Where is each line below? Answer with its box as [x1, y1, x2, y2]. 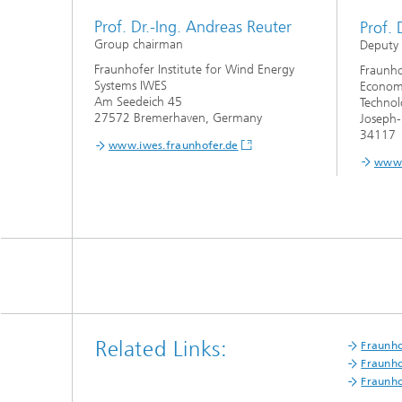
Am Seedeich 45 [94, 94, 182, 110]
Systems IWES [94, 78, 167, 94]
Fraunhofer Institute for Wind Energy [94, 62, 294, 78]
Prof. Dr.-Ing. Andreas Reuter [94, 17, 292, 38]
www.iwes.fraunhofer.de [109, 139, 239, 153]
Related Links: [95, 336, 228, 362]
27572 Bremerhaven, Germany [94, 110, 262, 127]
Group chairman [94, 37, 183, 53]
